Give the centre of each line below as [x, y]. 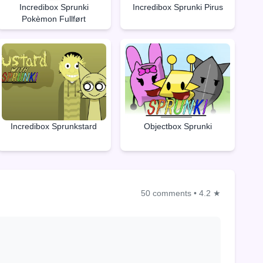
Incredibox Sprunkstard [54, 127]
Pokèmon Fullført [54, 18]
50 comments [166, 193]
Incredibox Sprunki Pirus [178, 7]
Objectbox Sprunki [178, 126]
